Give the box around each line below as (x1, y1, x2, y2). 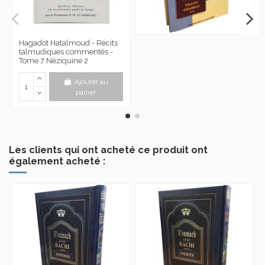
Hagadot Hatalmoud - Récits (18, 38, 118, 48)
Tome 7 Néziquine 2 (18, 56, 88, 66)
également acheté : (9, 154, 105, 167)
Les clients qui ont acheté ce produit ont (9, 143, 208, 156)
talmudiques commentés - (18, 47, 113, 57)
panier (76, 88, 96, 96)
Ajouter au (75, 77, 109, 86)
